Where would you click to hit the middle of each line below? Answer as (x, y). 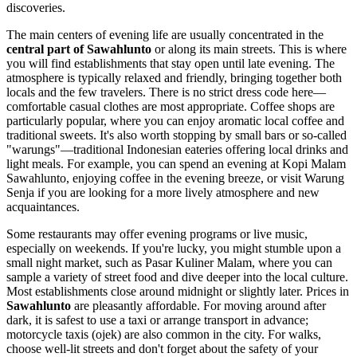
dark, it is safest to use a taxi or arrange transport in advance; (157, 320)
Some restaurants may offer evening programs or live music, (157, 234)
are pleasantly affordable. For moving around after (198, 306)
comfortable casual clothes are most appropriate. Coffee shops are (171, 107)
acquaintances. (43, 207)
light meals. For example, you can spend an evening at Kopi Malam (176, 164)
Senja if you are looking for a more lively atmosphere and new (163, 193)
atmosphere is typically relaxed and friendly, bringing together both (174, 78)
